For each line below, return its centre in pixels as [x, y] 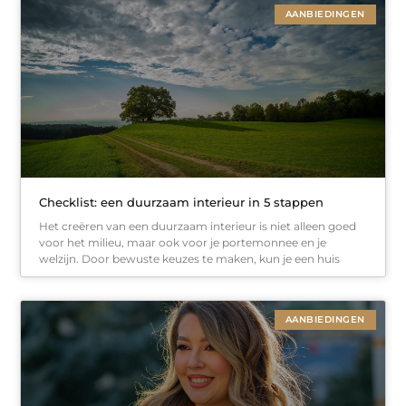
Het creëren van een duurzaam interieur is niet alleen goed [198, 226]
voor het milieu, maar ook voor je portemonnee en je [183, 242]
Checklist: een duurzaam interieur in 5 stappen [182, 202]
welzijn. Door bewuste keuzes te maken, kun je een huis [190, 258]
